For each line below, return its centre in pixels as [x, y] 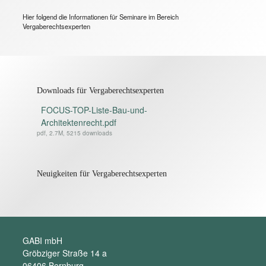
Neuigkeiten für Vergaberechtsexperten [102, 174]
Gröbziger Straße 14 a [65, 253]
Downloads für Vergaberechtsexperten [101, 90]
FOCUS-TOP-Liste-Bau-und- [94, 110]
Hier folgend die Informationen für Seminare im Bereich [101, 16]
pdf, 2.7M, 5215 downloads [75, 133]
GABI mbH [43, 241]
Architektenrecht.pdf [79, 122]
